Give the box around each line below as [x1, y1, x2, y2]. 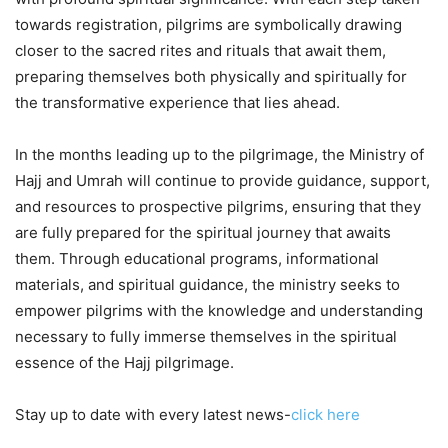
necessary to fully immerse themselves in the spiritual [15, 327, 397, 347]
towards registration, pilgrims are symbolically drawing [15, 15, 402, 35]
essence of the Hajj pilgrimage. [15, 353, 234, 373]
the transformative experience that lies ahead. [15, 93, 340, 113]
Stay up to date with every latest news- [15, 405, 291, 425]
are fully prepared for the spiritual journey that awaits [15, 223, 391, 243]
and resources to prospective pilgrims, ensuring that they [15, 197, 421, 217]
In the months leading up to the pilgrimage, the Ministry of [15, 145, 424, 165]
